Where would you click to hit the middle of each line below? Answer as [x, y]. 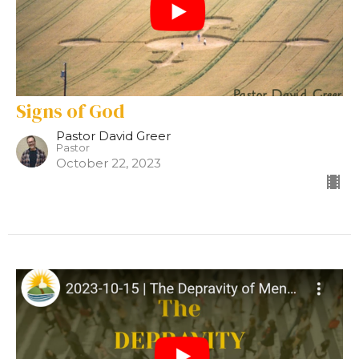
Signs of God [71, 111]
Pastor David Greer [113, 136]
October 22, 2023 [109, 163]
